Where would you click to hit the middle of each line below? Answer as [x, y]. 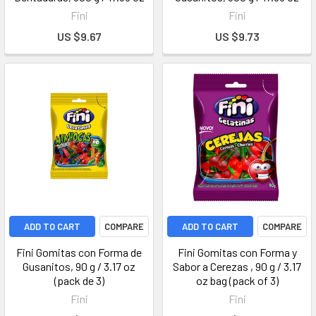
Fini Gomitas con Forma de [79, 252]
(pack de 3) [79, 280]
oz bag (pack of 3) [237, 280]
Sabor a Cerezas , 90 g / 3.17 [237, 266]
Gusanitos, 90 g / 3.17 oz [79, 266]
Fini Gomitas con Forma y [237, 252]
